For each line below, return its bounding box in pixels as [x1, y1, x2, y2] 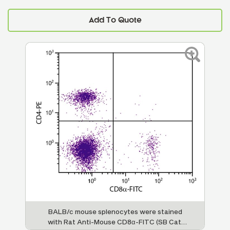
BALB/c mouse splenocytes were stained [48, 207, 182, 216]
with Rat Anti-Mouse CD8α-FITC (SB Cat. [47, 218, 183, 226]
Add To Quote [88, 16, 142, 24]
